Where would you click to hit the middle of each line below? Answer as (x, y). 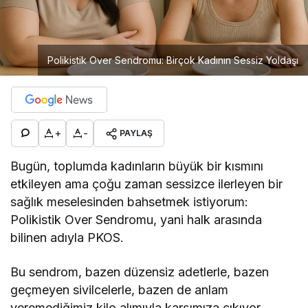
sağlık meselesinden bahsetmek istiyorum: (130, 201)
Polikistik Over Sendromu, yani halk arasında (136, 219)
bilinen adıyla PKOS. (67, 237)
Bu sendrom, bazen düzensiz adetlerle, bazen (140, 272)
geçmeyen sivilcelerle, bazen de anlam (120, 289)
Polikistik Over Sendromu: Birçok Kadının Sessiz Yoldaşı (173, 60)
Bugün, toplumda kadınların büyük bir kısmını (137, 166)
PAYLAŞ (136, 133)
